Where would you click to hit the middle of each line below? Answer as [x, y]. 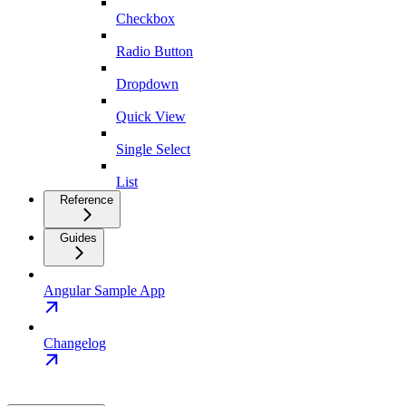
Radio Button [155, 52]
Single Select [153, 150]
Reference [87, 200]
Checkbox [145, 19]
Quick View [151, 117]
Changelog [75, 343]
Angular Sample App [104, 291]
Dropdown [147, 84]
